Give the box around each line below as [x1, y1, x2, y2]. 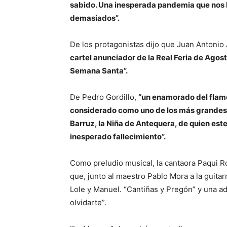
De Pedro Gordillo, [70, 92, 138, 102]
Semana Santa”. [70, 66, 128, 76]
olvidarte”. [70, 198, 106, 208]
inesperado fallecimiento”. [70, 132, 166, 142]
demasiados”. [70, 13, 120, 23]
